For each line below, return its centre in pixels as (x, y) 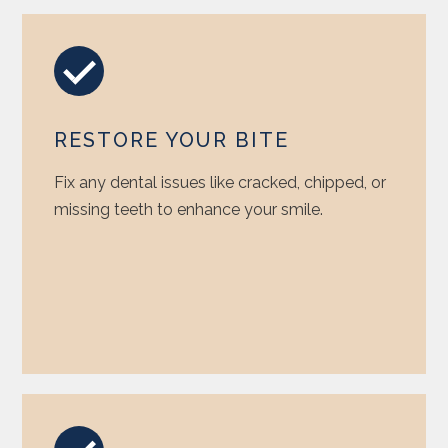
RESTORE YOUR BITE (172, 139)
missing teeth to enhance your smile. (189, 209)
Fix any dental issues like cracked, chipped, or (220, 182)
